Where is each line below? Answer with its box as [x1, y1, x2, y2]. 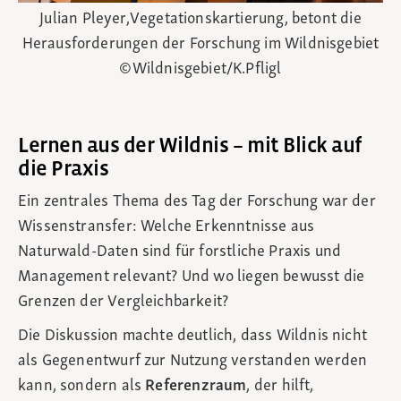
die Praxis [18, 158, 109, 181]
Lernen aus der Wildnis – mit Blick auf [18, 134, 363, 158]
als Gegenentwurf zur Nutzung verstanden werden [18, 353, 368, 371]
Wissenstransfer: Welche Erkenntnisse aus [18, 218, 315, 236]
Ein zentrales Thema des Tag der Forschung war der [18, 193, 376, 211]
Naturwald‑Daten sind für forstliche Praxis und [18, 243, 342, 261]
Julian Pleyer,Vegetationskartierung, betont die [39, 11, 362, 29]
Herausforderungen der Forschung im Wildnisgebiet [21, 36, 380, 54]
